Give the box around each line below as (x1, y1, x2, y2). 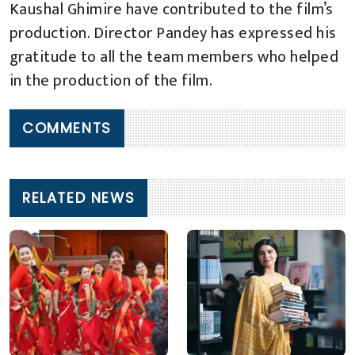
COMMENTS (22, 119, 112, 139)
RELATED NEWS (22, 189, 136, 208)
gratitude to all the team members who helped (10, 44, 339, 71)
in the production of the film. (10, 67, 213, 95)
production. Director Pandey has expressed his (10, 20, 337, 48)
